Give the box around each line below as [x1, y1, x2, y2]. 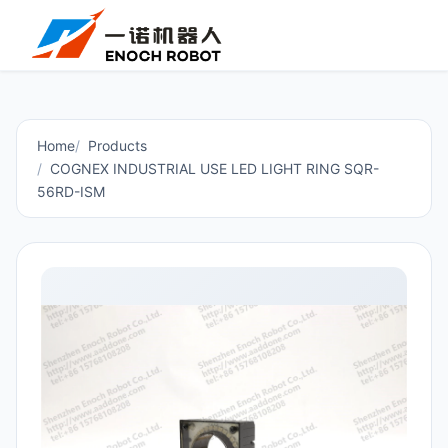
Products [88, 137, 147, 154]
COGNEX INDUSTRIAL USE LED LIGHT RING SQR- [50, 160, 379, 177]
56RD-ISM [37, 183, 105, 200]
